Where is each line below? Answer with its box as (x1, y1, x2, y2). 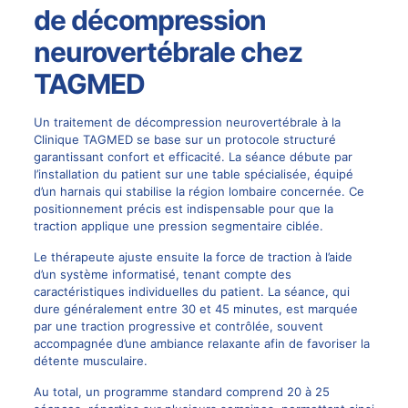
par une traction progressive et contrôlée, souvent (33, 319, 323, 334)
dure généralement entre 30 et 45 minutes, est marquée (33, 301, 358, 317)
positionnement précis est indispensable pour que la (33, 201, 333, 217)
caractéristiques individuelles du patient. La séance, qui (33, 284, 350, 300)
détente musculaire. (33, 353, 148, 369)
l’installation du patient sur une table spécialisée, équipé (33, 167, 353, 182)
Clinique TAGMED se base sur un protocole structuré (33, 132, 336, 148)
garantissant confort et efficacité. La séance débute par (33, 149, 352, 165)
